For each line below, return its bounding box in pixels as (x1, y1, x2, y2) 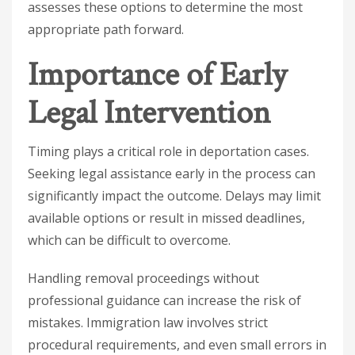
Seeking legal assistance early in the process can (28, 165, 315, 182)
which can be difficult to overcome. (28, 231, 231, 249)
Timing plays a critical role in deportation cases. (28, 143, 309, 160)
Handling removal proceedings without (28, 269, 259, 287)
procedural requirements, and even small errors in (28, 336, 326, 353)
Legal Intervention (28, 91, 270, 135)
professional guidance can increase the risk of (28, 292, 301, 309)
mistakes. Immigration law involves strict (28, 314, 268, 331)
